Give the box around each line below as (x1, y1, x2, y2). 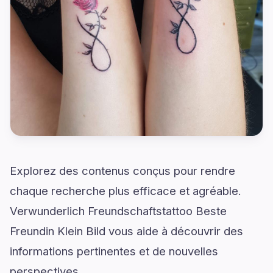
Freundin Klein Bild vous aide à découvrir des (10, 224, 243, 238)
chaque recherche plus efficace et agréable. (10, 184, 241, 197)
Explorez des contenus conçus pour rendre (10, 164, 235, 177)
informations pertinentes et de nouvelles (10, 244, 218, 258)
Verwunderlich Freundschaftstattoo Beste (10, 204, 227, 218)
